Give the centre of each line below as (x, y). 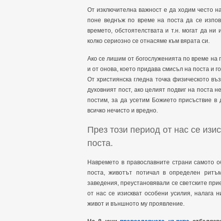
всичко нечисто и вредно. (123, 110)
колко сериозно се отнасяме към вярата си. (148, 41)
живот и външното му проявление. (136, 204)
